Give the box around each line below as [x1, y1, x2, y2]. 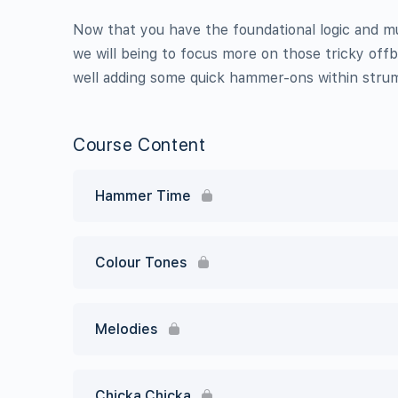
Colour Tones [95, 254, 187, 271]
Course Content [73, 134, 206, 155]
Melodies [95, 321, 158, 338]
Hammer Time [95, 187, 191, 204]
